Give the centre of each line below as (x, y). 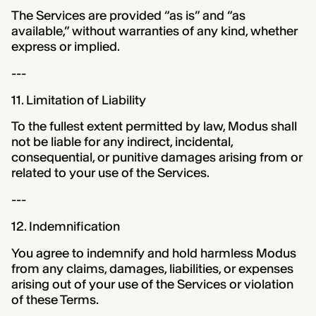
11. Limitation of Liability (78, 100)
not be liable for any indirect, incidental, (122, 142)
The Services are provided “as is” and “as (128, 16)
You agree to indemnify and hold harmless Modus (153, 253)
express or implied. (65, 47)
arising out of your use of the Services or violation (152, 284)
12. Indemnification (65, 226)
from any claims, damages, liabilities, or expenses (152, 268)
